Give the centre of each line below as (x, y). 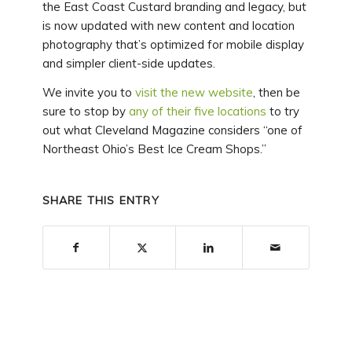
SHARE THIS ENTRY (101, 201)
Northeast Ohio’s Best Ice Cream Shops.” (154, 148)
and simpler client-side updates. (128, 63)
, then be (276, 92)
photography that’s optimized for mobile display (173, 44)
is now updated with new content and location (168, 25)
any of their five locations (197, 111)
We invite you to (88, 92)
